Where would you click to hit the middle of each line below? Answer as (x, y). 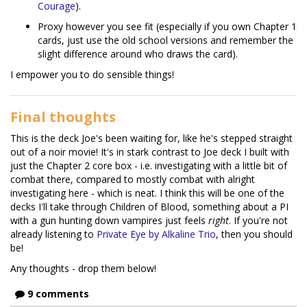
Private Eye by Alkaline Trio (156, 234)
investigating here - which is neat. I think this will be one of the (147, 193)
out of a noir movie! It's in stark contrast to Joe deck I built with (150, 151)
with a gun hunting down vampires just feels (109, 220)
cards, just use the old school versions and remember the (165, 40)
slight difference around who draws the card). (138, 53)
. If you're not (258, 220)
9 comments (57, 293)
